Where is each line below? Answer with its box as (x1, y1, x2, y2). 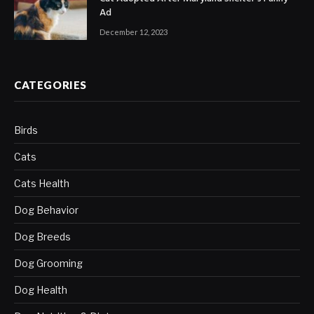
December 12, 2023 (100, 27, 168, 37)
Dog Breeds (14, 230, 71, 243)
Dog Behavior (14, 203, 78, 216)
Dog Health (14, 283, 67, 296)
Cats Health (14, 177, 69, 189)
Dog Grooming (14, 257, 83, 269)
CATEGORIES (14, 78, 87, 91)
